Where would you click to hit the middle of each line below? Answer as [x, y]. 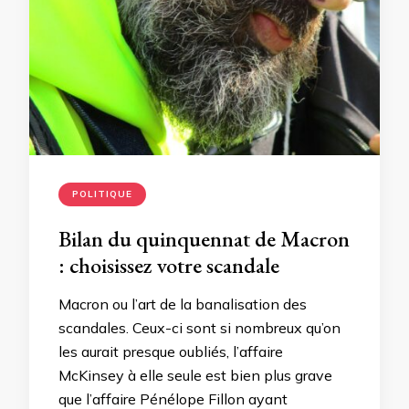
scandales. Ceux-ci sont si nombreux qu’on [199, 328]
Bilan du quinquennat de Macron [204, 239]
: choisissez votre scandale [169, 265]
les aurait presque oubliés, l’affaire [171, 351]
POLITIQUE [102, 194]
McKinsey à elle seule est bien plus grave [195, 375]
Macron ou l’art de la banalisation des [183, 304]
